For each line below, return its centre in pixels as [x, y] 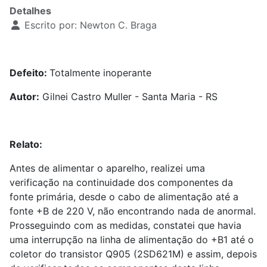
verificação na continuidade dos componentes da [121, 182]
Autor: [24, 97]
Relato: [26, 144]
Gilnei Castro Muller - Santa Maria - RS [128, 97]
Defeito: [30, 73]
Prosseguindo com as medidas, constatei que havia [125, 225]
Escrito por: [51, 25]
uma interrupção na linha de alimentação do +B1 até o [132, 240]
